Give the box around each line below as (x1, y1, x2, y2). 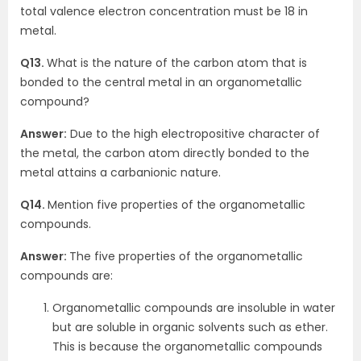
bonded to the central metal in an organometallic (20, 74, 302, 90)
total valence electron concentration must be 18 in (20, 3, 308, 19)
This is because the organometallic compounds (52, 338, 322, 355)
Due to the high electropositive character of (67, 126, 320, 142)
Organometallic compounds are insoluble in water (52, 300, 335, 316)
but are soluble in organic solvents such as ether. (52, 319, 328, 335)
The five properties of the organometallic (69, 248, 303, 264)
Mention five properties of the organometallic (48, 197, 305, 213)
